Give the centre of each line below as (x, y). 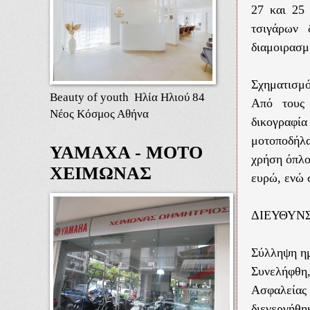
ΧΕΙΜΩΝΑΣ (101, 173)
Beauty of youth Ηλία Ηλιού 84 (127, 97)
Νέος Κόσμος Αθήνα (99, 113)
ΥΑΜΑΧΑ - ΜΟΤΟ (126, 152)
